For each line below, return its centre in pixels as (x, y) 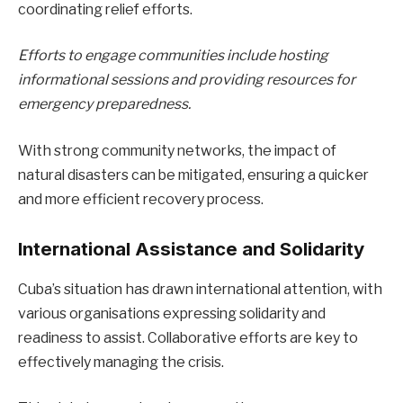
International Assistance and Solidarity (191, 249)
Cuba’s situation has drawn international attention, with (200, 289)
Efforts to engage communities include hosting (173, 56)
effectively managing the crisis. (121, 362)
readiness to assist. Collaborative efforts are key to (188, 337)
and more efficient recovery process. (141, 199)
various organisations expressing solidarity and (172, 313)
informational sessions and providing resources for (187, 80)
